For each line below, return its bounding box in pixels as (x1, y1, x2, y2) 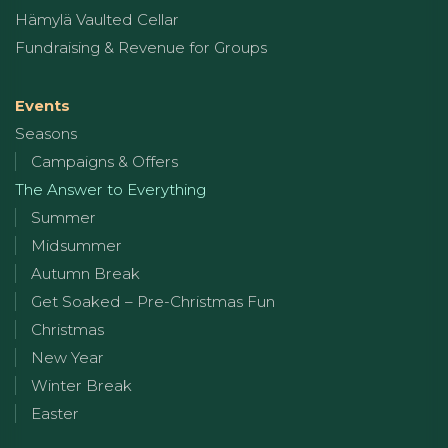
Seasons (15, 123, 77, 143)
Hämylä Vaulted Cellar (15, 9, 179, 29)
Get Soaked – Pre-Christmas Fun (31, 291, 275, 311)
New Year (31, 347, 104, 367)
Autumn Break (31, 263, 140, 283)
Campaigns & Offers (31, 151, 178, 171)
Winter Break (31, 375, 132, 395)
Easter (31, 403, 79, 423)
